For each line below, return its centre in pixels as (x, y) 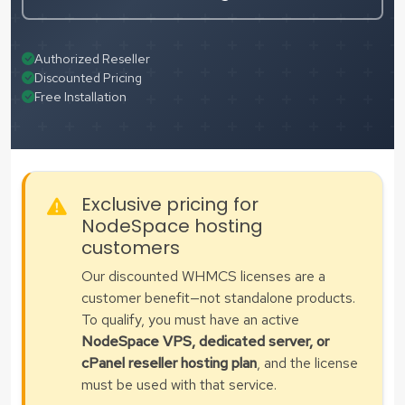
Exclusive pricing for (170, 204)
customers (131, 247)
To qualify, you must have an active (190, 319)
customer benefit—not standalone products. (218, 297)
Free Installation (80, 96)
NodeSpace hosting (172, 226)
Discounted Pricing (88, 77)
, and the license (307, 363)
